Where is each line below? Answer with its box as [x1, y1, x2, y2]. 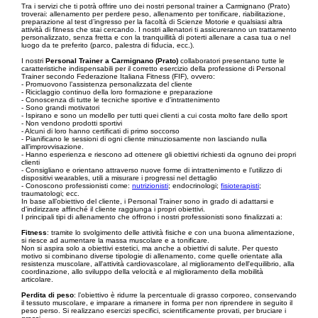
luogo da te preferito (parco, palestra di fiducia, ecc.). [21, 41, 194, 49]
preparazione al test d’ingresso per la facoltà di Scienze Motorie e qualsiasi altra [21, 18, 283, 26]
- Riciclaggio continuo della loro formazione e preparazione [21, 88, 213, 96]
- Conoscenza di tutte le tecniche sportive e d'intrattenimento [21, 96, 220, 104]
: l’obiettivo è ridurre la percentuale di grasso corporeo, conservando [74, 291, 297, 299]
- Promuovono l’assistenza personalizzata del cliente [21, 80, 192, 88]
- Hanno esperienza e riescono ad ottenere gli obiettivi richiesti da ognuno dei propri [21, 150, 296, 158]
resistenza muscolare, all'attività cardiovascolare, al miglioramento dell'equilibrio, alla [21, 260, 295, 268]
